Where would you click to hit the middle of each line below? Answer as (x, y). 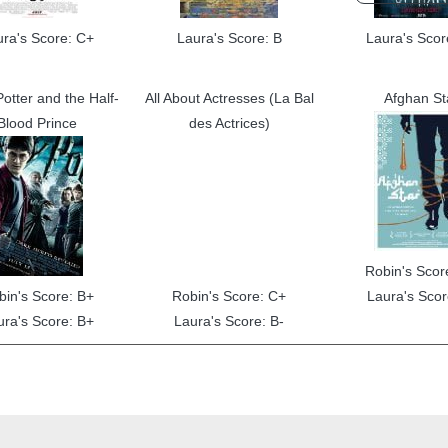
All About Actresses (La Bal (229, 98)
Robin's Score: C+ (229, 296)
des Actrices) (229, 123)
